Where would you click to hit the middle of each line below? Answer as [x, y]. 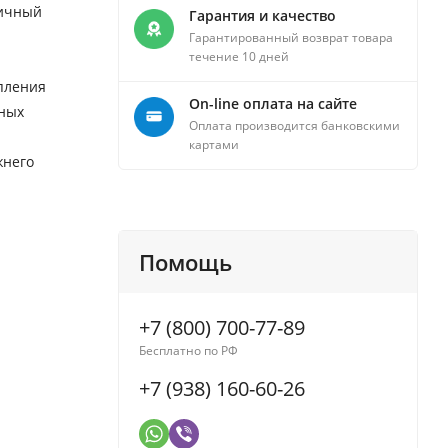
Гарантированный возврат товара [291, 38]
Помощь [185, 262]
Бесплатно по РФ [188, 351]
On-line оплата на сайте [273, 104]
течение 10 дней [239, 57]
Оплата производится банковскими [294, 126]
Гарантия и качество [262, 16]
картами [214, 145]
